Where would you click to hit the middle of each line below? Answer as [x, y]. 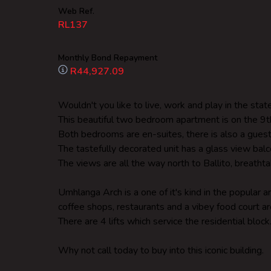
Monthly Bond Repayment [108, 58]
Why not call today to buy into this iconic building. [161, 250]
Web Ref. [76, 11]
